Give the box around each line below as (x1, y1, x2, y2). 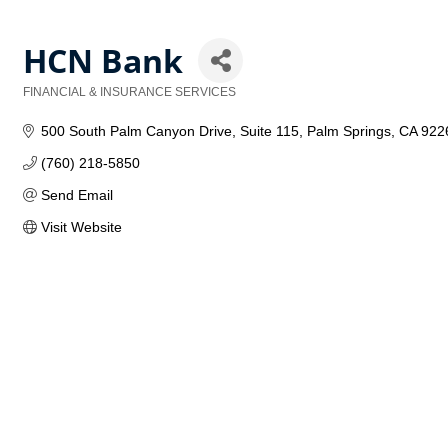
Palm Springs (306, 123, 391, 139)
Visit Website (40, 219, 122, 235)
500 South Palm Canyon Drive (40, 123, 232, 139)
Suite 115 (239, 123, 299, 139)
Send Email (40, 187, 113, 203)
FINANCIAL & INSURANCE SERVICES (23, 85, 236, 99)
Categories (22, 99, 85, 112)
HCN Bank (23, 39, 183, 82)
